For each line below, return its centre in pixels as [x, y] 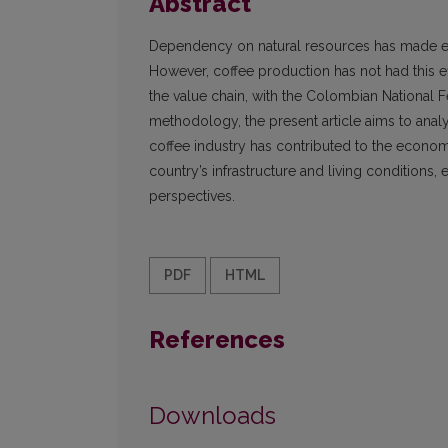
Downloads [212, 416]
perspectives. [192, 196]
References [217, 340]
